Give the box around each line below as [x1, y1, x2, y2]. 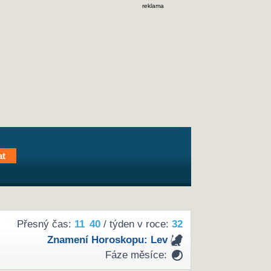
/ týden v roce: [100, 218, 172, 230]
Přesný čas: [16, 218, 74, 230]
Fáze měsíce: [105, 249, 167, 261]
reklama [142, 2, 164, 9]
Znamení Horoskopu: [47, 233, 151, 246]
